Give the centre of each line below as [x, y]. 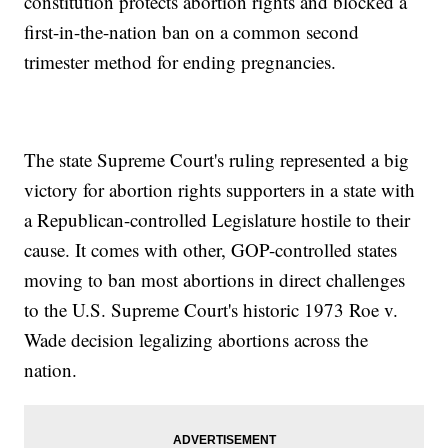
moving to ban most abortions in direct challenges [215, 280]
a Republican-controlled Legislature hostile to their [217, 220]
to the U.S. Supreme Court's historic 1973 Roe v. [211, 310]
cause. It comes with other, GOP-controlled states [211, 250]
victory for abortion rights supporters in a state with [220, 190]
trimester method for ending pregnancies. [180, 62]
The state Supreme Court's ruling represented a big [217, 160]
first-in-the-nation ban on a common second [192, 32]
